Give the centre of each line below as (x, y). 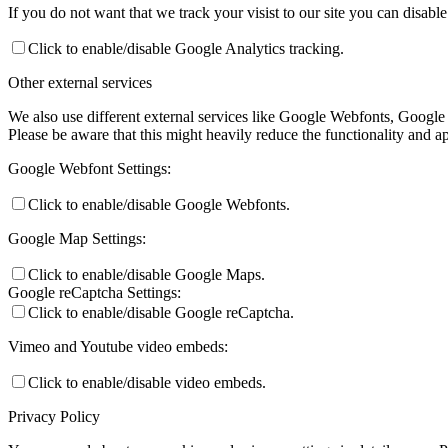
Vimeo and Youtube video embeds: (118, 347)
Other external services (80, 83)
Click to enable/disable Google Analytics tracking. (186, 49)
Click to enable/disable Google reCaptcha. (161, 313)
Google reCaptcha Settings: (94, 293)
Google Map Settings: (77, 239)
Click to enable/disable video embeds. (147, 383)
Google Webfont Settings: (89, 169)
